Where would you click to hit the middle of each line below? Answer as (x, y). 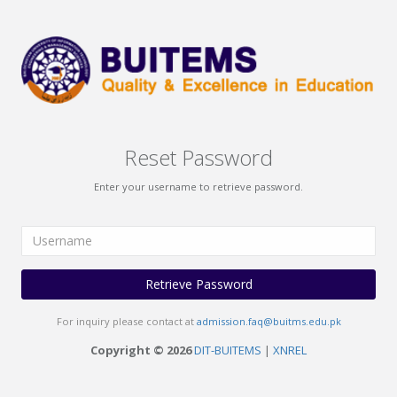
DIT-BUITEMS (228, 350)
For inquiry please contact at (126, 321)
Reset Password (198, 157)
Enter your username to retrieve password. (198, 186)
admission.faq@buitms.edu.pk (269, 321)
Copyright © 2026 (141, 350)
